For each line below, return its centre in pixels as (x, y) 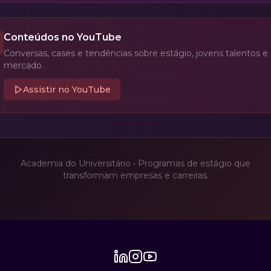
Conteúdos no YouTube (63, 37)
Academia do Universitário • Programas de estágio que (135, 163)
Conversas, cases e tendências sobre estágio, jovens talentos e (136, 53)
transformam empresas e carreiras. (135, 175)
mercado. (24, 65)
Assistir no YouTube (67, 90)
